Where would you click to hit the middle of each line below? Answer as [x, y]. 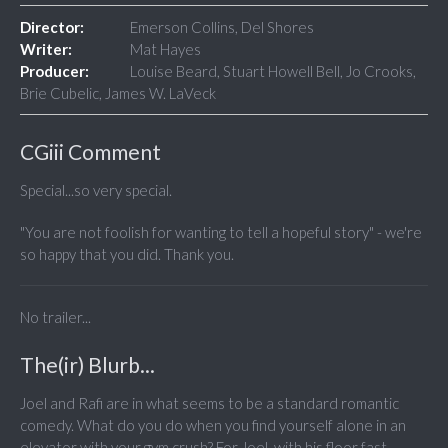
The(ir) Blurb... [87, 365]
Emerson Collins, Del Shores [222, 27]
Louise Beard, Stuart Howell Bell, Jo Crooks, [273, 71]
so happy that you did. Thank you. [127, 254]
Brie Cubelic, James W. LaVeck [118, 93]
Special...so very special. [96, 190]
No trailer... [55, 317]
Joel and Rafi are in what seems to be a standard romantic [209, 403]
